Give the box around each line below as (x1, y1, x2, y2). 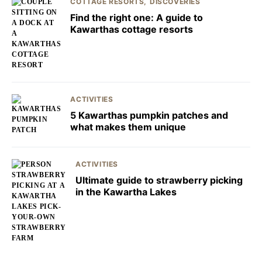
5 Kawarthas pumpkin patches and (70, 109, 229, 121)
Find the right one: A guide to (70, 12, 204, 23)
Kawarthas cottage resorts (70, 23, 194, 35)
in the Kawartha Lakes (75, 186, 177, 198)
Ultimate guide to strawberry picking (75, 174, 243, 186)
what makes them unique (70, 121, 187, 133)
